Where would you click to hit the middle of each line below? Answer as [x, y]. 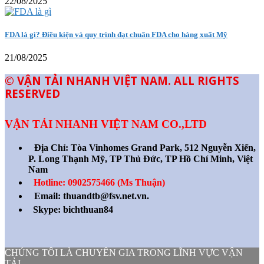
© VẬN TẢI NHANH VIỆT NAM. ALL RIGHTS [122, 80]
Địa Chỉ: [51, 147]
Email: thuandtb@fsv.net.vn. [89, 196]
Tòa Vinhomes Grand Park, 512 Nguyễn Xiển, [163, 147]
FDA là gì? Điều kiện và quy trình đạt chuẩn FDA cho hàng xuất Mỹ [116, 34]
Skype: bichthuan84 [73, 209]
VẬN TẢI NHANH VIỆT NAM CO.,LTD [106, 124]
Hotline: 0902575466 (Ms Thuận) [99, 182]
